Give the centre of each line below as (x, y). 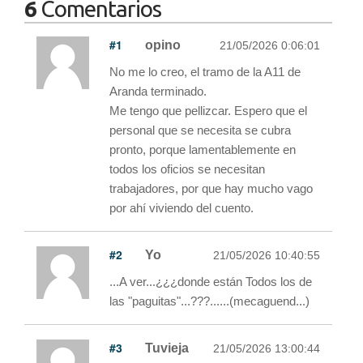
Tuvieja (167, 348)
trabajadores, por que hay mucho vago (211, 188)
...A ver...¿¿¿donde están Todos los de (211, 281)
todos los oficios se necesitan (187, 169)
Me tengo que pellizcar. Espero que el (208, 110)
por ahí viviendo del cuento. (181, 207)
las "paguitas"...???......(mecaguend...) (209, 301)
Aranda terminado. (158, 91)
